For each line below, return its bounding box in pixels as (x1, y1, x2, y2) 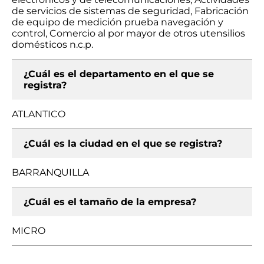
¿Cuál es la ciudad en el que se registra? (24, 138, 222, 149)
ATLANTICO (12, 108, 65, 120)
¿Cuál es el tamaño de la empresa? (24, 196, 196, 207)
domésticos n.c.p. (12, 39, 93, 50)
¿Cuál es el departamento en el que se (24, 68, 214, 80)
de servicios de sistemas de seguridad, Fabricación (12, 5, 249, 16)
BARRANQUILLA (12, 167, 89, 178)
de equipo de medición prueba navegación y (12, 16, 223, 28)
